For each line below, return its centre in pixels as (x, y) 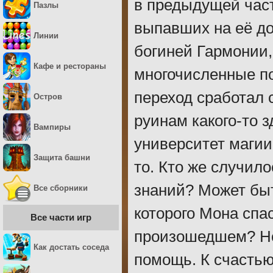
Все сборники (61, 188)
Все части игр (61, 217)
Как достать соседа (71, 247)
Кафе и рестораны (70, 66)
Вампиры (52, 127)
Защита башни (62, 158)
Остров (48, 97)
